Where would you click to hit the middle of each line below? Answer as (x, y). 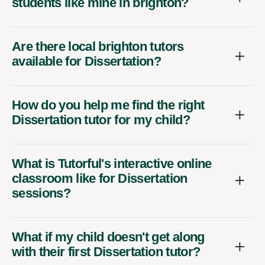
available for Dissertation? (87, 61)
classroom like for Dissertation (100, 178)
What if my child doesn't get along (108, 237)
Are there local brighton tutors (98, 46)
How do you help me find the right (108, 105)
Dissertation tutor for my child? (101, 119)
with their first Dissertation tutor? (106, 251)
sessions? (41, 193)
